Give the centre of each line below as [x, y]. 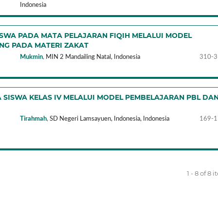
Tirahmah [34, 119]
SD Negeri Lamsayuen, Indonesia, [96, 119]
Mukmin [32, 57]
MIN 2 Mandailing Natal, [79, 57]
